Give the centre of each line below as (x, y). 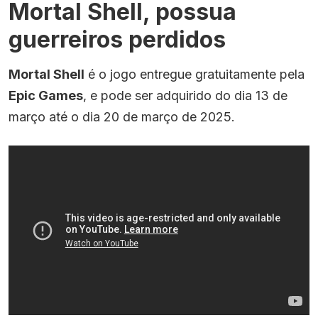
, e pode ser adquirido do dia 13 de (185, 96)
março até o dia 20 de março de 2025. (122, 117)
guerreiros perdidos (117, 40)
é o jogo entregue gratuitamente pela (194, 75)
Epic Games (46, 96)
